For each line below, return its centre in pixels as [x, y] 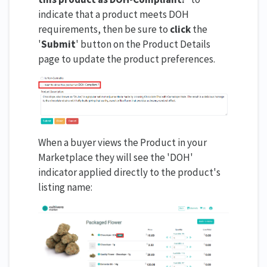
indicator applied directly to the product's [129, 172]
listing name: [65, 187]
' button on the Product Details [143, 44]
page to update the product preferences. [127, 59]
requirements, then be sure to [104, 30]
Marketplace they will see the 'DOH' [116, 157]
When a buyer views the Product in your [122, 142]
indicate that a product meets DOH [114, 15]
